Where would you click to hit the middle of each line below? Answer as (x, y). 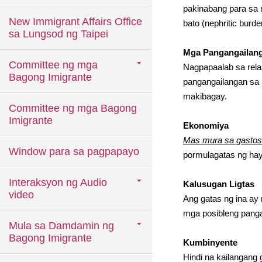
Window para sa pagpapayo (74, 151)
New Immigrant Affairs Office (75, 22)
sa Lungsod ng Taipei (58, 34)
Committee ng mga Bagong (73, 108)
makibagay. (205, 96)
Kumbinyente (210, 242)
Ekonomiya (206, 125)
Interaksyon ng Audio (58, 182)
